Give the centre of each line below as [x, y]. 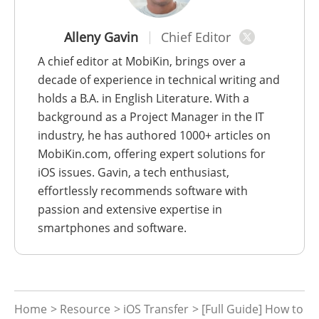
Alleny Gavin [101, 37]
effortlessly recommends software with [143, 190]
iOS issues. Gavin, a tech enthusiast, [134, 172]
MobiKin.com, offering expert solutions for [152, 153]
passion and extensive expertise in [130, 209]
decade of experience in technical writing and [159, 79]
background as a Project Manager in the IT [151, 116]
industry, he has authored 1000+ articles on [154, 135]
